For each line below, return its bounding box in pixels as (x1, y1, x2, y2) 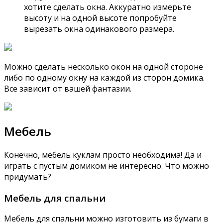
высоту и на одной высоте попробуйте (24, 12, 177, 23)
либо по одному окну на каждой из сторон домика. (4, 72, 205, 83)
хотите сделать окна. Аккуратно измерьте (24, 1, 191, 12)
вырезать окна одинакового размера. (24, 23, 174, 34)
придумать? (4, 171, 51, 182)
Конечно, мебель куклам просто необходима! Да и (4, 149, 202, 160)
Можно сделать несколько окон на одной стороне (4, 61, 203, 72)
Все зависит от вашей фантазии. (4, 83, 131, 94)
